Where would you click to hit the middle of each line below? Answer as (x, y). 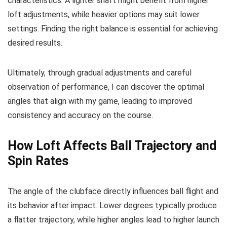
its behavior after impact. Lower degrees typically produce (112, 205)
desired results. (35, 43)
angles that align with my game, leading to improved (100, 101)
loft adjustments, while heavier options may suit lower (104, 14)
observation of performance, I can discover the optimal (106, 87)
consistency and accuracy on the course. (80, 115)
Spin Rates (38, 161)
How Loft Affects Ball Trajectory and (112, 146)
